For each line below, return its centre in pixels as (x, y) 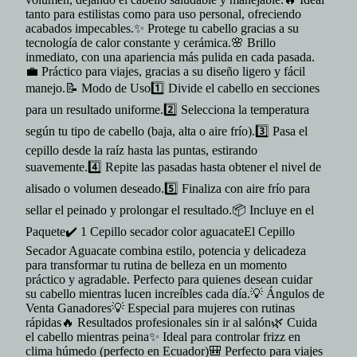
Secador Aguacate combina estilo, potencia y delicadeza (166, 251)
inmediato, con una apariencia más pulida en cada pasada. (170, 57)
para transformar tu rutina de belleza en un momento (156, 265)
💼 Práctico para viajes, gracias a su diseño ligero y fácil (165, 71)
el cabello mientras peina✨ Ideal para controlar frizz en (163, 337)
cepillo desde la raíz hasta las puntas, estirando (141, 150)
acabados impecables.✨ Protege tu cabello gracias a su (162, 28)
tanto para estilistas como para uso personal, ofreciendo (163, 14)
